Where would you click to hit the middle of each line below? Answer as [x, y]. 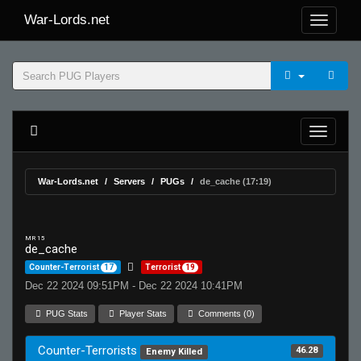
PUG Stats [66, 313]
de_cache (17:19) [236, 181]
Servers [129, 181]
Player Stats [142, 313]
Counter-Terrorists [89, 351]
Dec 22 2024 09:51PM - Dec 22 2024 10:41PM [134, 286]
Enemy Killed [174, 352]
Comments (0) [226, 313]
